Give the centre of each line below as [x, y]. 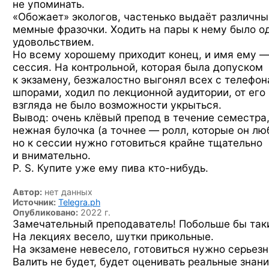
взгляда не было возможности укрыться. [117, 105]
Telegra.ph [79, 202]
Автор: [27, 192]
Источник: [34, 202]
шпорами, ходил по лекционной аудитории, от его [139, 92]
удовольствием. [53, 42]
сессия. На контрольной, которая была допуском [138, 67]
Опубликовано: [45, 212]
